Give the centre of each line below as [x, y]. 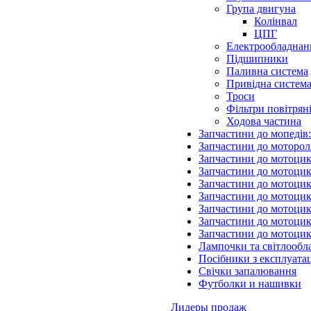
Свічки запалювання [247, 271]
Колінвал [276, 21]
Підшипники [257, 59]
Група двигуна [261, 9]
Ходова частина [264, 121]
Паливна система [267, 71]
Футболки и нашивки [250, 284]
